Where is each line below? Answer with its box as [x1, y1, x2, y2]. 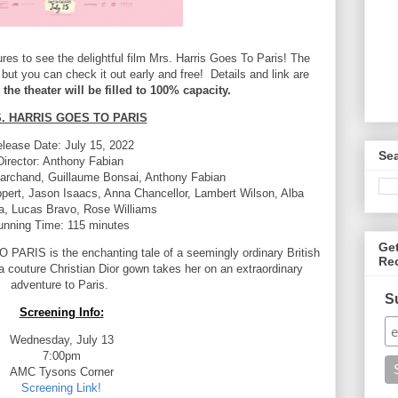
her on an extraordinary [185, 261, 303, 275]
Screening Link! [21, 380, 101, 394]
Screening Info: [19, 305, 104, 319]
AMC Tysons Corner [9, 364, 114, 378]
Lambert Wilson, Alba [194, 186, 304, 200]
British [286, 245, 320, 259]
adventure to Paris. [11, 277, 112, 291]
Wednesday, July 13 [9, 332, 114, 346]
